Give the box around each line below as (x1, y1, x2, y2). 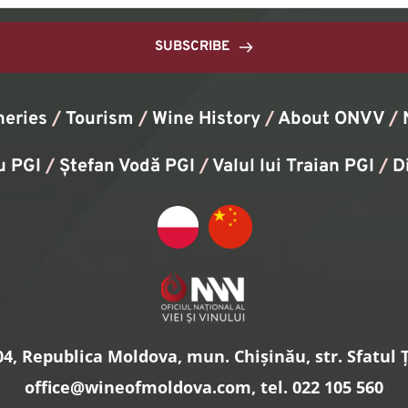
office (25, 376, 70, 399)
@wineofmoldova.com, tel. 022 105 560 (70, 376, 383, 399)
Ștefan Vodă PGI (58, 155, 195, 179)
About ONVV (278, 107, 384, 132)
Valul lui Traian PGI (211, 155, 374, 179)
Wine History (152, 107, 260, 132)
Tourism (66, 107, 134, 132)
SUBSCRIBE (155, 38, 229, 56)
